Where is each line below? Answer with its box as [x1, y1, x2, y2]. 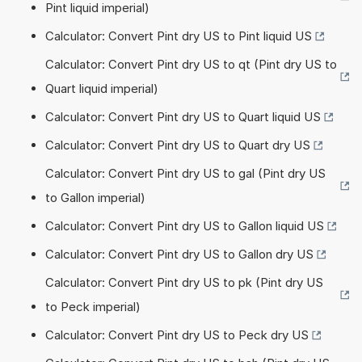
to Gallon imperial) [45, 189, 145, 205]
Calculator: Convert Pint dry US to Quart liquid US [45, 108, 321, 124]
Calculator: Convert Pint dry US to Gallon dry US [45, 246, 314, 262]
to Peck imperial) [45, 298, 141, 314]
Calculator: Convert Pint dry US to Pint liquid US [45, 27, 312, 44]
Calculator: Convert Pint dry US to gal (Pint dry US [45, 165, 326, 181]
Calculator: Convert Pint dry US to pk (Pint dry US [45, 274, 323, 290]
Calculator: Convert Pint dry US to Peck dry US [45, 326, 309, 343]
